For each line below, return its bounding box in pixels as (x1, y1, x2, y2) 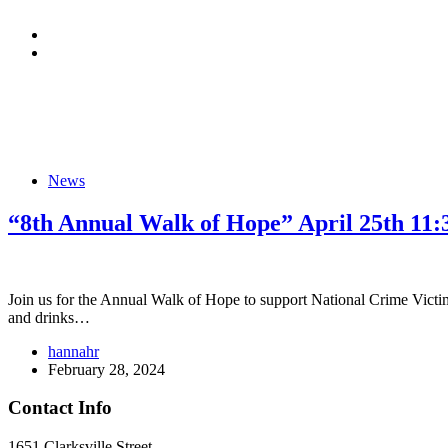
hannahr (48, 342, 99, 360)
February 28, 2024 (48, 360, 165, 378)
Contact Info (8, 397, 112, 419)
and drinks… (8, 308, 90, 326)
